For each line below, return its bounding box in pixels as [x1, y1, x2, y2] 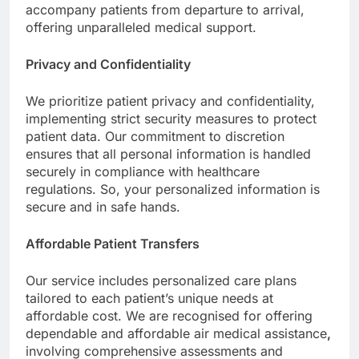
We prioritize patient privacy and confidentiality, [26, 92, 315, 109]
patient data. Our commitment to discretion [26, 127, 284, 144]
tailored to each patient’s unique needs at [26, 289, 273, 306]
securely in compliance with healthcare [26, 163, 260, 179]
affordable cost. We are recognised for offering [26, 307, 313, 324]
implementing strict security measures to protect [26, 110, 317, 127]
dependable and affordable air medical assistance [26, 325, 327, 341]
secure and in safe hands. [26, 198, 180, 215]
